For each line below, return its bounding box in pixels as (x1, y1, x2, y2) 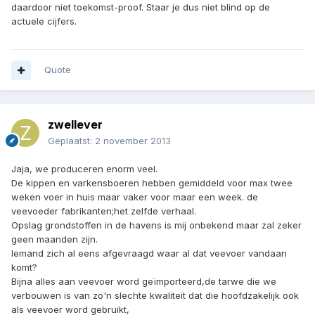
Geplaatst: (48, 135, 95, 147)
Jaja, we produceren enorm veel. (11, 163, 157, 175)
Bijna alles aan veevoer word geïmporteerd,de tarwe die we (11, 276, 276, 288)
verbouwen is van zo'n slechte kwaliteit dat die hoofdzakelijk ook (11, 290, 299, 302)
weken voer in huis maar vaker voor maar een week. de (11, 191, 258, 203)
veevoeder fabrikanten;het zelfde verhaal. (11, 205, 196, 217)
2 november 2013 (95, 135, 171, 147)
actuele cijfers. (11, 15, 77, 27)
